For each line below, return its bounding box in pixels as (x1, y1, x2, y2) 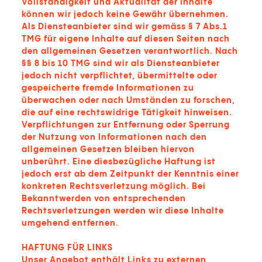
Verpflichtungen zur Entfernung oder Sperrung (22, 121, 230, 129)
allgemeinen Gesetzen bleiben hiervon (22, 146, 195, 154)
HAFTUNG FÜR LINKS (22, 244, 113, 252)
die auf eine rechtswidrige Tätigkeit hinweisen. (22, 109, 232, 117)
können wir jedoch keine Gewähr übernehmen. (22, 11, 229, 19)
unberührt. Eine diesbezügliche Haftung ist (22, 158, 216, 166)
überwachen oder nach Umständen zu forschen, (22, 96, 235, 105)
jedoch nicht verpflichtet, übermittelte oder (22, 72, 218, 80)
